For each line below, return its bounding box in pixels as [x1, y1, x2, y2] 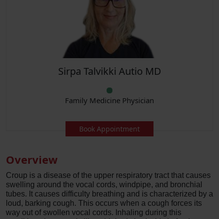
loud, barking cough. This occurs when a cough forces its [6, 199, 202, 207]
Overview [6, 152, 58, 167]
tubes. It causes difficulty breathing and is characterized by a [6, 190, 213, 198]
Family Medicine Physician [65, 95, 154, 105]
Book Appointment [79, 124, 140, 133]
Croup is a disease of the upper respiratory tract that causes [6, 171, 211, 179]
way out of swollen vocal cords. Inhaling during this [6, 208, 181, 217]
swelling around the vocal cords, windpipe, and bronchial [6, 180, 202, 189]
